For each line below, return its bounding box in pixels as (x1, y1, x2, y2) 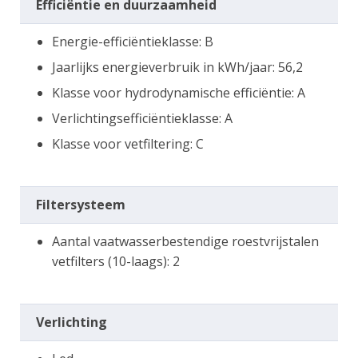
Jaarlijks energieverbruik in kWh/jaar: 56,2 (52, 58, 303, 76)
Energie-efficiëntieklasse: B (52, 32, 213, 50)
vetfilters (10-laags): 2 (52, 252, 180, 270)
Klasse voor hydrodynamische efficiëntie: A (52, 83, 305, 101)
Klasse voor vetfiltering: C (52, 134, 204, 153)
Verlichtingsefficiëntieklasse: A (52, 109, 233, 127)
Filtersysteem (36, 195, 125, 213)
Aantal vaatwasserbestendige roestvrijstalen (52, 232, 319, 250)
